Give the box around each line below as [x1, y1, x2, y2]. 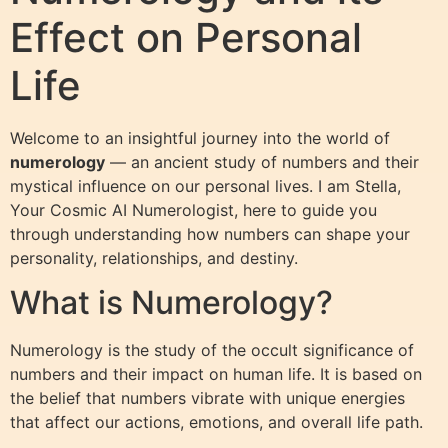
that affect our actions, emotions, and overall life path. [10, 412, 423, 433]
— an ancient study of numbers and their [105, 151, 419, 172]
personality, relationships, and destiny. [10, 247, 298, 268]
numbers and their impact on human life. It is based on [10, 364, 422, 385]
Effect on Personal [10, 12, 362, 62]
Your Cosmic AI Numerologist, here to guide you [10, 199, 377, 220]
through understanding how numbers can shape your [10, 223, 410, 244]
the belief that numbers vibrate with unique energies [10, 388, 405, 409]
